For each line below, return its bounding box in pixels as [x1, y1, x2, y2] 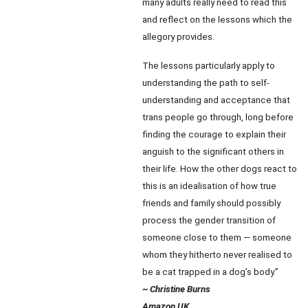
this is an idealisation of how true [142, 181, 276, 191]
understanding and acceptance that [142, 95, 290, 105]
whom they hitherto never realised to [142, 250, 292, 260]
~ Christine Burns [142, 284, 210, 294]
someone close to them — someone [142, 232, 291, 243]
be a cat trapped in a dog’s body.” [142, 267, 278, 277]
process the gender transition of [142, 215, 276, 225]
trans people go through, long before [142, 112, 294, 122]
